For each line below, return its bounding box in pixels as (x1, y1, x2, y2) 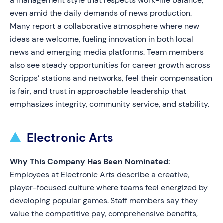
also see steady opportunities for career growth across (10, 60, 210, 70)
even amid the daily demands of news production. (10, 8, 192, 18)
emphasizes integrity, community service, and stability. (10, 99, 209, 109)
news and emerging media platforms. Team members (10, 47, 204, 57)
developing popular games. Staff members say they (10, 195, 198, 206)
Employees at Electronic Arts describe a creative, (10, 169, 189, 180)
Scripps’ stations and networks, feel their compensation (10, 73, 212, 83)
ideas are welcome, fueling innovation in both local (10, 34, 193, 44)
